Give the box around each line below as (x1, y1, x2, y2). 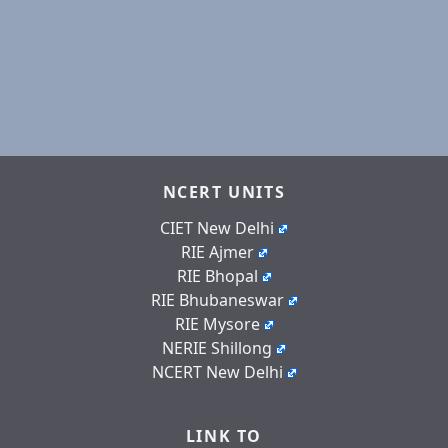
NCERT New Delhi (151, 360, 283, 383)
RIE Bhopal (176, 264, 258, 287)
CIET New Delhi (160, 216, 274, 239)
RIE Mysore (174, 312, 260, 335)
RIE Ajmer (180, 240, 254, 263)
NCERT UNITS (162, 180, 286, 203)
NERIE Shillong (162, 336, 272, 359)
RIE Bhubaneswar (150, 288, 284, 311)
